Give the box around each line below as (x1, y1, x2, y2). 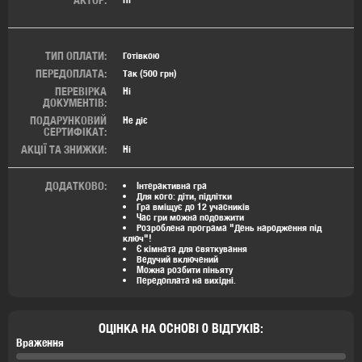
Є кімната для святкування (137, 242, 247, 255)
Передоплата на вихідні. (137, 273, 236, 286)
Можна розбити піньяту (137, 263, 233, 276)
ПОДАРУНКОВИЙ (30, 113, 107, 127)
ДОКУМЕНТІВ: (43, 95, 107, 109)
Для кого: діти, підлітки (137, 189, 232, 202)
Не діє (123, 113, 148, 126)
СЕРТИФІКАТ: (44, 124, 107, 138)
